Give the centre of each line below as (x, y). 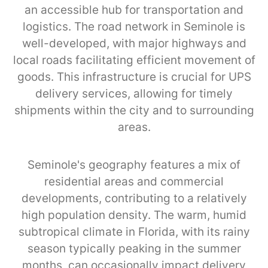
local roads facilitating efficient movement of (134, 60)
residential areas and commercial (134, 181)
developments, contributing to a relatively (134, 198)
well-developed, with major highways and (134, 43)
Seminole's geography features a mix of (134, 165)
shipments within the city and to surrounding (134, 110)
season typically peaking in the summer (134, 248)
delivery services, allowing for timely (134, 93)
